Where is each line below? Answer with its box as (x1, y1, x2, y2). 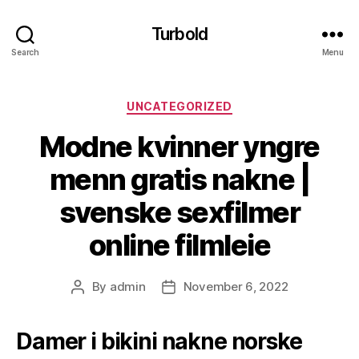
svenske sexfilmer (58, 194, 301, 230)
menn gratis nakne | (49, 161, 310, 197)
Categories (179, 95, 250, 111)
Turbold (151, 23, 208, 44)
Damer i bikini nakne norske (16, 327, 302, 355)
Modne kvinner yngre (39, 128, 320, 164)
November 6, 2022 (183, 278, 288, 294)
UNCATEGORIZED (127, 99, 232, 113)
